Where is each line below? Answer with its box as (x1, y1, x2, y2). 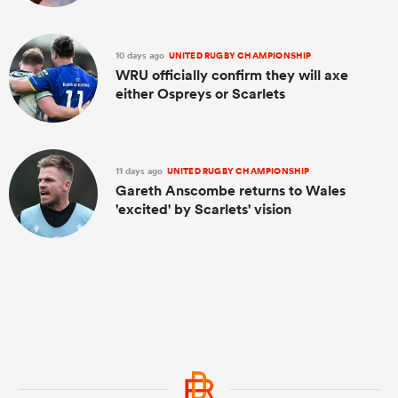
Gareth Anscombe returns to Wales (115, 180, 346, 200)
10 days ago (115, 48, 167, 62)
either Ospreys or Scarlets (115, 84, 285, 103)
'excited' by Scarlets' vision (115, 199, 291, 219)
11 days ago (115, 163, 165, 178)
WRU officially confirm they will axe (115, 65, 348, 84)
